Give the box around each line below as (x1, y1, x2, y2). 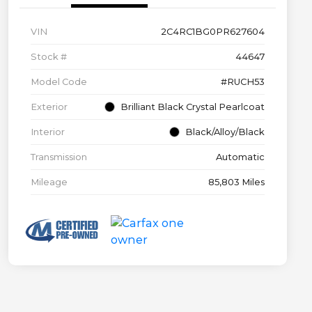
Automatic (216, 151, 265, 163)
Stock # (31, 51, 67, 63)
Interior (31, 126, 65, 138)
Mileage (31, 176, 68, 188)
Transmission (31, 151, 87, 163)
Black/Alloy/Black (185, 126, 265, 138)
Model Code (31, 76, 87, 88)
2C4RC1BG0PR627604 (161, 26, 265, 38)
